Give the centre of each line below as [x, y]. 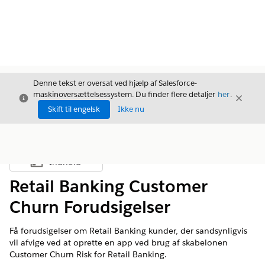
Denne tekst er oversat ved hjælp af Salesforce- [115, 83]
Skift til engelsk [74, 109]
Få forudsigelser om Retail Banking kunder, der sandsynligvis [128, 231]
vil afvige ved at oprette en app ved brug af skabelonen [119, 243]
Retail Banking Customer [109, 186]
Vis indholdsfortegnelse [96, 165]
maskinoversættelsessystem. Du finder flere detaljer [125, 94]
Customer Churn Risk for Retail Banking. [88, 254]
